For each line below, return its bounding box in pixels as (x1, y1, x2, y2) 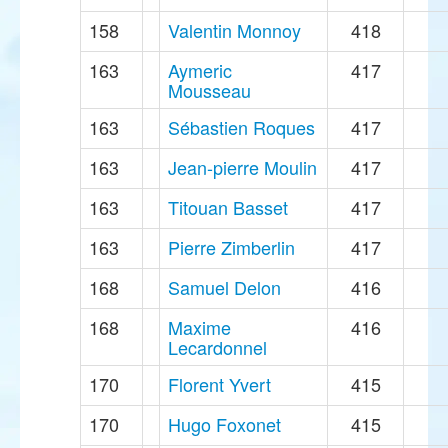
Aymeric (168, 57, 232, 84)
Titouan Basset (168, 194, 288, 221)
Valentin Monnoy (168, 17, 301, 44)
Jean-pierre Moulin (168, 154, 317, 181)
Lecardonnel (168, 334, 267, 361)
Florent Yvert (168, 371, 271, 398)
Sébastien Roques (168, 114, 315, 141)
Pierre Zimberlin (168, 234, 295, 261)
